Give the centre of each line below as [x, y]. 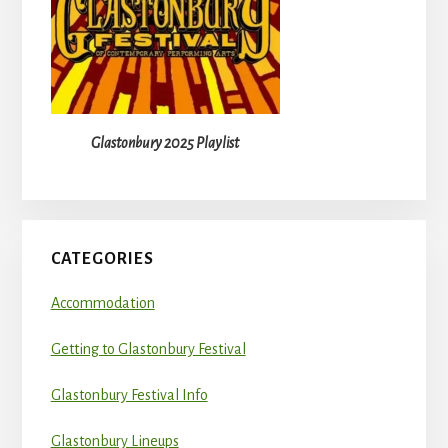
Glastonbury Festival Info [129, 394]
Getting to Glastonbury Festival [148, 348]
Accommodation [102, 302]
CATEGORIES [102, 258]
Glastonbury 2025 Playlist [165, 143]
